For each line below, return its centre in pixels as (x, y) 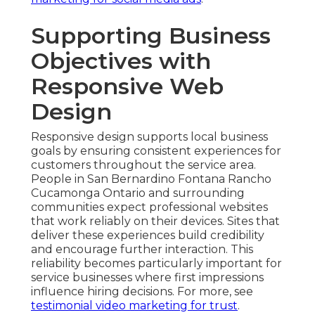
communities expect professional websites (149, 207)
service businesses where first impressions (147, 278)
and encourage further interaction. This (142, 250)
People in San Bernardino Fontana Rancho (151, 179)
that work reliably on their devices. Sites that (155, 221)
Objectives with (121, 61)
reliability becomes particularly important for (156, 264)
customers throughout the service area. (143, 165)
